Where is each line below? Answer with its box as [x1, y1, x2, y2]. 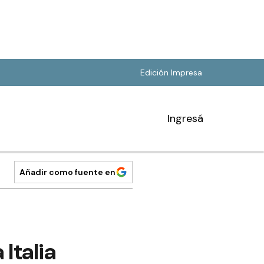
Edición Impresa [140, 67, 202, 78]
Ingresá [167, 111, 203, 126]
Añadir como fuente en [19, 167, 115, 177]
